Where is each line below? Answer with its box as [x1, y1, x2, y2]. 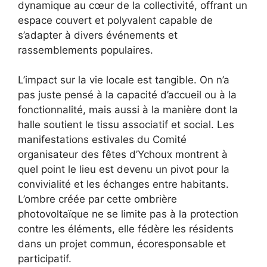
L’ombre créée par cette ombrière [18, 193, 177, 206]
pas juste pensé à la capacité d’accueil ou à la [18, 89, 237, 101]
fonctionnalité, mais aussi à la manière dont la [18, 104, 238, 116]
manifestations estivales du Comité [18, 133, 187, 146]
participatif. [18, 253, 72, 265]
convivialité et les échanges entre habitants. [18, 178, 229, 191]
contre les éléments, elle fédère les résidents [18, 223, 234, 235]
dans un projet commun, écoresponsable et [18, 238, 226, 250]
